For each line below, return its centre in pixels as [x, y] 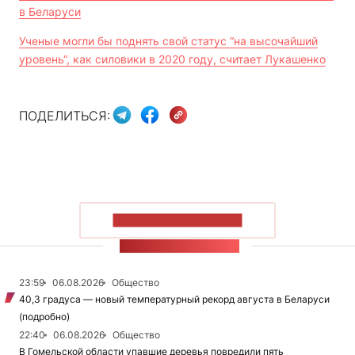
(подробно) [44, 317]
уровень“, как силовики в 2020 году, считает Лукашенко [172, 59]
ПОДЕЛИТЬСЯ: [65, 115]
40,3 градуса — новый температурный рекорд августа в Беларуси [174, 300]
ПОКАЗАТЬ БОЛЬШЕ [177, 220]
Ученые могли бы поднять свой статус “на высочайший [168, 41]
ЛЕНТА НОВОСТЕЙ [179, 246]
